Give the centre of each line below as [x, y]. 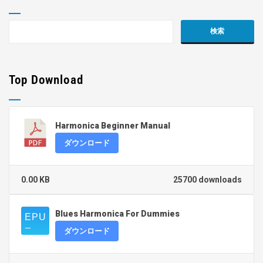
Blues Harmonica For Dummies [117, 214]
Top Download [46, 80]
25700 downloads [208, 180]
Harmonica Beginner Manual [113, 126]
